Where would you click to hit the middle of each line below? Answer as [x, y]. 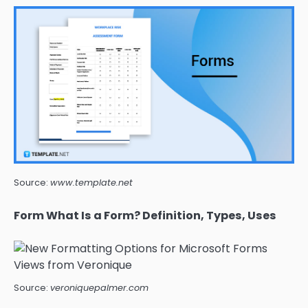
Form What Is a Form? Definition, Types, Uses [145, 215]
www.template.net [91, 183]
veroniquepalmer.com [99, 287]
